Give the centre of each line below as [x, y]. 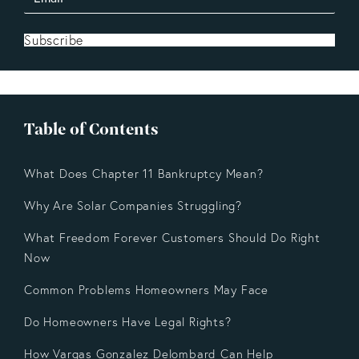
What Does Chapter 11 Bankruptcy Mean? [144, 174]
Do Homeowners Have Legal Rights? [128, 322]
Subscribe [54, 40]
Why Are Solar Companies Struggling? [133, 206]
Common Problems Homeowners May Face [146, 290]
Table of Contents [91, 129]
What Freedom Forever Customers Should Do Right [172, 238]
